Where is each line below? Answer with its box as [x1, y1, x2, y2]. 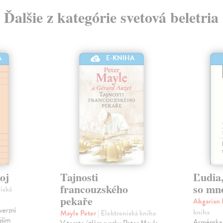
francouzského [60, 181, 128, 198]
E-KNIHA [106, 53, 135, 64]
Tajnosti [60, 169, 98, 186]
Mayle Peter [60, 208, 98, 219]
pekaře [60, 193, 93, 210]
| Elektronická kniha [97, 208, 156, 219]
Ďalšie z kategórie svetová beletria [4, 5, 219, 28]
